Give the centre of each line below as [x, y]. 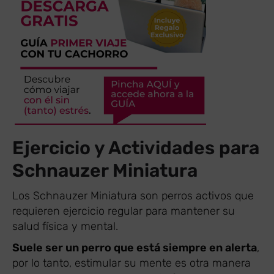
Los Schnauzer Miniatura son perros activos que [133, 195]
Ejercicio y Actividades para [136, 148]
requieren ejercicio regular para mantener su [124, 211]
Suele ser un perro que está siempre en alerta [135, 247]
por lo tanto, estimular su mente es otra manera [131, 263]
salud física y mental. [67, 226]
